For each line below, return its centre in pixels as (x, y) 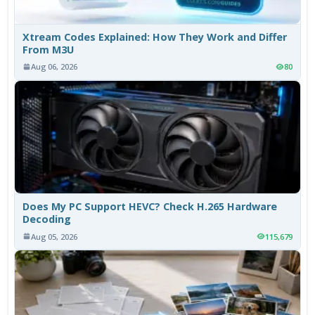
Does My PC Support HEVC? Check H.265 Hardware (150, 207)
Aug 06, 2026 (54, 67)
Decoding (47, 219)
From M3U (49, 50)
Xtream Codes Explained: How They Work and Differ (155, 37)
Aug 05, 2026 (54, 236)
